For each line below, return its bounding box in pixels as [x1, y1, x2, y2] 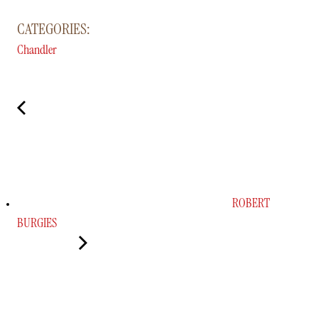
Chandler [17, 40, 57, 58]
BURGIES [17, 214, 57, 231]
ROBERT [230, 194, 270, 212]
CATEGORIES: [17, 18, 90, 39]
